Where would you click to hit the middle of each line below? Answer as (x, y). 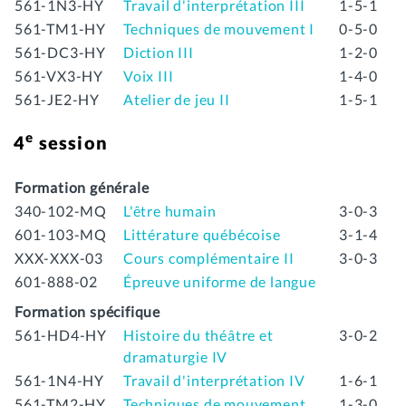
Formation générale (82, 187)
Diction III (159, 52)
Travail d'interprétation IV (214, 380)
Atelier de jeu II (177, 99)
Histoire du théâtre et (198, 334)
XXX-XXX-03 (59, 257)
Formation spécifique (87, 311)
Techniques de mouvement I (219, 28)
